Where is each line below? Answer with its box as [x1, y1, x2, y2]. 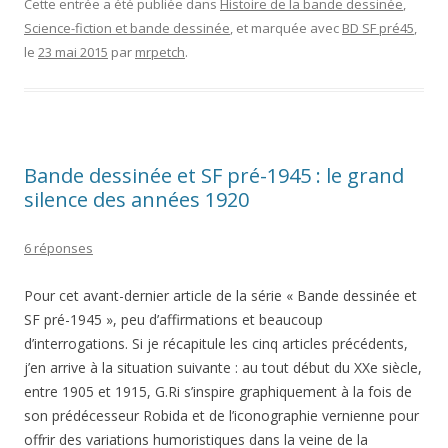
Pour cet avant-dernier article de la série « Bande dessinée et [24, 286, 417, 305]
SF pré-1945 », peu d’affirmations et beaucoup [24, 310, 323, 329]
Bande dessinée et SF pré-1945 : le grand [24, 162, 404, 189]
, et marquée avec [230, 19, 342, 37]
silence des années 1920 [24, 186, 249, 213]
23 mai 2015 [38, 43, 108, 61]
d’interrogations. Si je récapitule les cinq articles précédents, [24, 334, 408, 353]
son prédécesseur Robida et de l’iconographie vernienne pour [24, 406, 419, 425]
